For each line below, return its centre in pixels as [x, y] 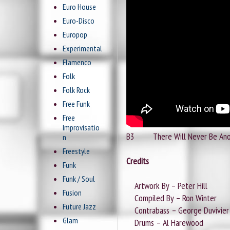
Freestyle [76, 151]
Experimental [82, 49]
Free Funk [76, 104]
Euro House [79, 7]
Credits [138, 161]
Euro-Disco [79, 21]
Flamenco [77, 62]
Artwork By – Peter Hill [167, 186]
